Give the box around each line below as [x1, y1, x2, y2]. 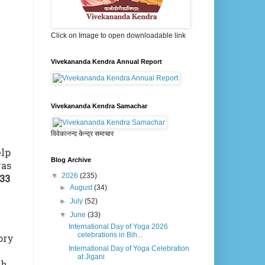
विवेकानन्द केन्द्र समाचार [51, 130, 114, 138]
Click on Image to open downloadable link [51, 31, 186, 40]
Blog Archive [51, 156, 91, 164]
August [70, 183, 95, 192]
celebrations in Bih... [77, 231, 143, 240]
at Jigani [77, 253, 105, 261]
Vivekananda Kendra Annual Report [51, 58, 162, 66]
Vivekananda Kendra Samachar [51, 102, 147, 110]
